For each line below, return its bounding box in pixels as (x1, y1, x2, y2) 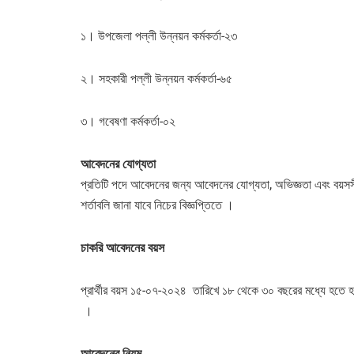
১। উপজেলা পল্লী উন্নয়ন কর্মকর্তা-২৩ (81, 28, 240, 43)
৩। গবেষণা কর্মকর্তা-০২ (81, 113, 175, 129)
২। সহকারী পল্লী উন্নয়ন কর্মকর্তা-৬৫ (81, 70, 232, 86)
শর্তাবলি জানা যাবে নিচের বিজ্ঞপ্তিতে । (81, 197, 234, 213)
